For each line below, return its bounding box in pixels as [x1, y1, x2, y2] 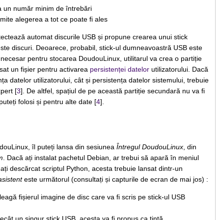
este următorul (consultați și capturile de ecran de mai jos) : [22, 175, 208, 184]
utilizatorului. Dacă [149, 65, 208, 73]
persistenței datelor [89, 65, 149, 73]
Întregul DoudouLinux [116, 143, 183, 151]
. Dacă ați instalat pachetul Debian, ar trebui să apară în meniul [2, 154, 199, 162]
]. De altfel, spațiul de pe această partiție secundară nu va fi [20, 86, 205, 95]
